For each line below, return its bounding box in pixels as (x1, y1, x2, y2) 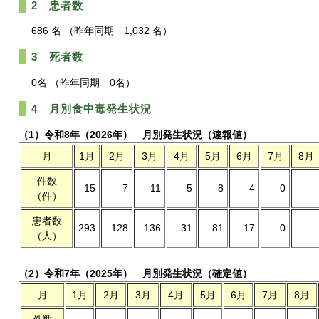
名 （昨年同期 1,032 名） (51, 25, 172, 37)
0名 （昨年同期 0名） (19, 76, 135, 88)
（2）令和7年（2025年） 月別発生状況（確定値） (19, 267, 252, 279)
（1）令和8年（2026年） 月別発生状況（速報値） (19, 128, 252, 140)
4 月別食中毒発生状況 (31, 103, 152, 115)
